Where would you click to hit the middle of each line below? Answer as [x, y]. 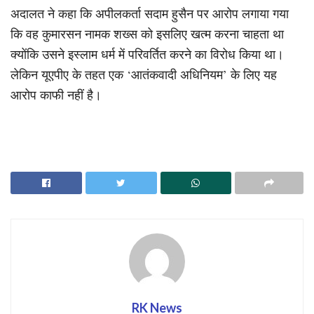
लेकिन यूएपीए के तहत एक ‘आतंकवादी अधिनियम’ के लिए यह [144, 74]
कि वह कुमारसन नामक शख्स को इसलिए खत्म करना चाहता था [147, 33]
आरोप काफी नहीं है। [56, 94]
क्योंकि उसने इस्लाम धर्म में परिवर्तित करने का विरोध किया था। [147, 54]
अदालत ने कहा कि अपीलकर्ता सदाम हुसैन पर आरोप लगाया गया [150, 13]
